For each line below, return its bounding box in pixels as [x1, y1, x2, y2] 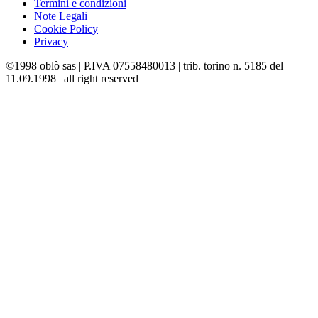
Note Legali [34, 10, 87, 23]
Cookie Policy [34, 23, 98, 35]
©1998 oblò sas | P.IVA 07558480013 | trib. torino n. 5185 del [6, 60, 283, 72]
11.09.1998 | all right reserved [6, 72, 138, 85]
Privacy [34, 35, 68, 48]
